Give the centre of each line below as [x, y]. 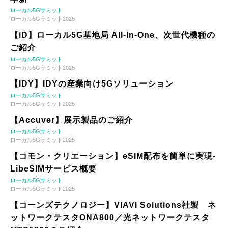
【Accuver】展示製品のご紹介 [72, 120]
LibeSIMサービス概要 [53, 169]
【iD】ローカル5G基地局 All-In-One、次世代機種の [113, 35]
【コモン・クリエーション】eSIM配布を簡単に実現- [113, 156]
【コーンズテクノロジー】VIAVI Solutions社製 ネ [113, 205]
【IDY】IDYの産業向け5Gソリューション [92, 84]
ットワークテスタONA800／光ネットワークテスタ [110, 218]
